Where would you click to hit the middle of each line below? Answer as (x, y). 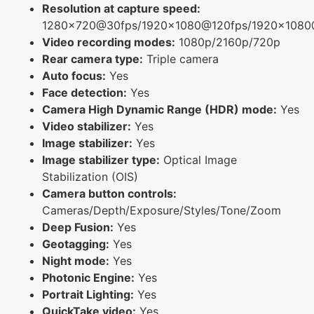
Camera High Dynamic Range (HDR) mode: (159, 109)
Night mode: (76, 260)
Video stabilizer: (87, 126)
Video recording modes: (109, 42)
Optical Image (198, 159)
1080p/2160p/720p (228, 42)
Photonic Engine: (88, 277)
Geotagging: (76, 244)
